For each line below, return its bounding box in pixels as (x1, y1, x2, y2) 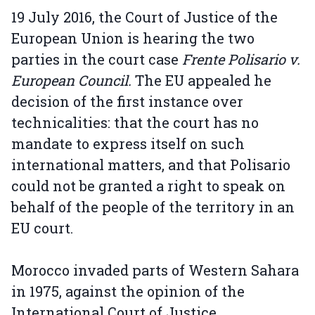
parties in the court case (11, 50, 182, 69)
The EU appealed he (131, 71, 271, 90)
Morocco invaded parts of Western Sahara (11, 261, 299, 280)
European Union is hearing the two (11, 29, 255, 48)
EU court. (11, 219, 77, 238)
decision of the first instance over (11, 92, 243, 111)
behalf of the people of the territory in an (11, 198, 295, 217)
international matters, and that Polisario (11, 155, 290, 174)
